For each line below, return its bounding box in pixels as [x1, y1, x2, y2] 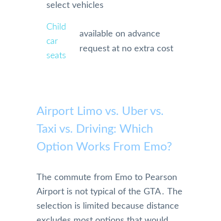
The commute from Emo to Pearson [37, 173, 177, 182]
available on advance [79, 30, 161, 39]
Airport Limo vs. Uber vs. [37, 105, 164, 117]
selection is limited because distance [37, 201, 179, 211]
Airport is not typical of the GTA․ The [37, 187, 183, 196]
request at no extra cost [79, 44, 174, 54]
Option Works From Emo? [37, 141, 172, 153]
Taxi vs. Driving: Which [37, 123, 153, 135]
